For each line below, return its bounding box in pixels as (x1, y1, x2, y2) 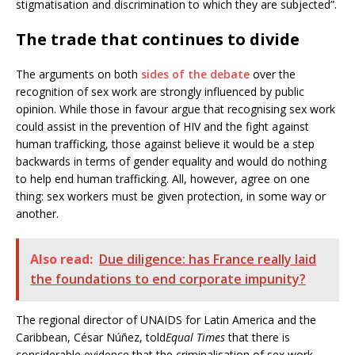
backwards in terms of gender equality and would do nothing (16, 154, 326, 170)
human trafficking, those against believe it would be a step (16, 136, 315, 152)
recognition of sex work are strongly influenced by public (16, 84, 304, 100)
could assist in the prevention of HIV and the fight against (16, 119, 309, 135)
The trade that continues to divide (16, 29, 300, 51)
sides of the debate (141, 67, 250, 82)
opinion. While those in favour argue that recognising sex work (16, 101, 335, 117)
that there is (225, 330, 290, 345)
